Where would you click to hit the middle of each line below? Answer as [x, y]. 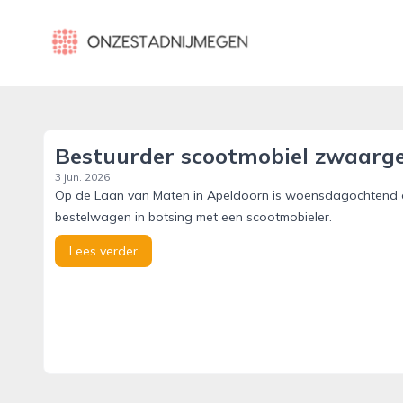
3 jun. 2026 [82, 177]
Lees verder [103, 251]
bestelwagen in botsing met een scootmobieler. [193, 217]
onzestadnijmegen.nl [112, 31]
